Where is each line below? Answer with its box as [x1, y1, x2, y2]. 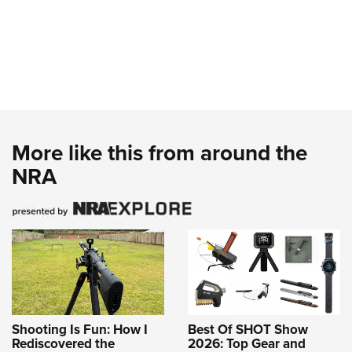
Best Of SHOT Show [188, 319, 308, 339]
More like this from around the [12, 137, 307, 170]
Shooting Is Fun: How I [12, 319, 148, 339]
